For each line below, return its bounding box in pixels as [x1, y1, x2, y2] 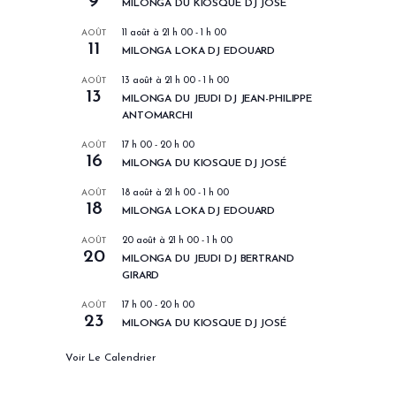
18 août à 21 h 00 [122, 188, 195, 199]
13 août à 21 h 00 [122, 76, 195, 87]
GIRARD [122, 270, 160, 282]
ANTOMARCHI [122, 110, 193, 122]
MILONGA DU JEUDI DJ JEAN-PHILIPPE [122, 94, 313, 105]
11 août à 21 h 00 [122, 28, 193, 39]
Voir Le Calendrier [65, 353, 156, 364]
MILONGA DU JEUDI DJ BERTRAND [122, 254, 294, 265]
